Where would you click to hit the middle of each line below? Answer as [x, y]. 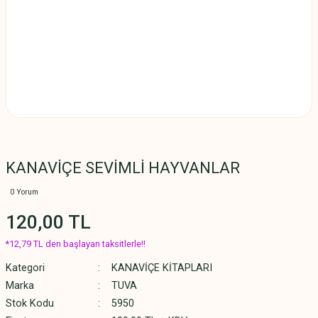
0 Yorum [24, 192]
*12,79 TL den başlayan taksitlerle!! [76, 244]
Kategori [25, 268]
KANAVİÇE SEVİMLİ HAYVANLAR [123, 168]
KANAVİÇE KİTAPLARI [161, 268]
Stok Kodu [30, 303]
